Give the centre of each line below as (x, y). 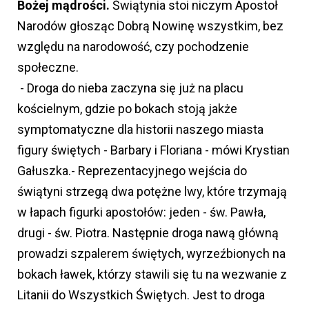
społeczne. (48, 68)
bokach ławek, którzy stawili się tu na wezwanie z (152, 275)
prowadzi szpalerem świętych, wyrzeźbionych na (151, 254)
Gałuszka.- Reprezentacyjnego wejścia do (132, 171)
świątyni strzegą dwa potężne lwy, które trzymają (152, 192)
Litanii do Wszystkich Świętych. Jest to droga (141, 295)
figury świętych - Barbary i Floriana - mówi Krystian (153, 150)
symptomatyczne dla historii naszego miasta (140, 130)
